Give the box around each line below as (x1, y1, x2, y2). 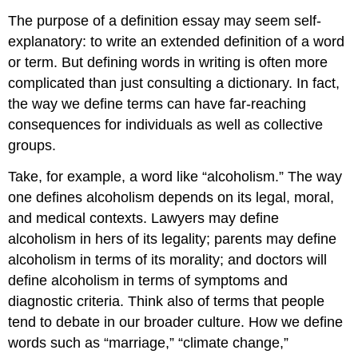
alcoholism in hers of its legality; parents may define (8, 230, 337, 247)
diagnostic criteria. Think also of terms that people (8, 292, 325, 309)
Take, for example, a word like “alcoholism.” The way (8, 168, 343, 185)
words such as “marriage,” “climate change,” (8, 334, 289, 351)
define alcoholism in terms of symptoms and (8, 272, 288, 288)
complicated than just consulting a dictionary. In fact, (8, 74, 340, 91)
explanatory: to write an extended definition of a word (8, 33, 345, 50)
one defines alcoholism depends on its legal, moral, (8, 189, 335, 205)
